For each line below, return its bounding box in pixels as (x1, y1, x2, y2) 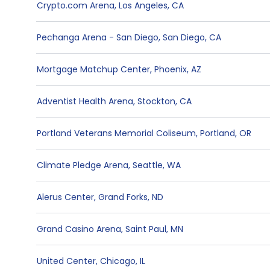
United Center (37, 255, 96, 267)
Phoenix (154, 63, 187, 75)
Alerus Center (37, 191, 94, 203)
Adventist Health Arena (37, 95, 133, 107)
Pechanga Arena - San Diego (37, 31, 159, 43)
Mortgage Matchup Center (37, 63, 150, 75)
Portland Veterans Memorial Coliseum (37, 127, 196, 139)
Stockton (137, 95, 175, 107)
